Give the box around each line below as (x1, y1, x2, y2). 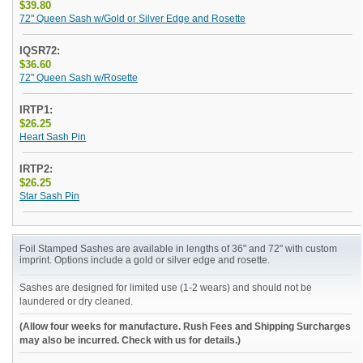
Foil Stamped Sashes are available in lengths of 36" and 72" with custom (19, 243, 338, 254)
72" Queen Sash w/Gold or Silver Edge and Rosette (19, 13, 246, 24)
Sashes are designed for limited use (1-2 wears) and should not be (19, 282, 313, 293)
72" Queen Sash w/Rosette (19, 72, 139, 83)
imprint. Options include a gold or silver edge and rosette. (19, 254, 271, 266)
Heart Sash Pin (19, 131, 87, 143)
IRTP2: (19, 163, 53, 175)
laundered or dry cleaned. (19, 296, 134, 307)
